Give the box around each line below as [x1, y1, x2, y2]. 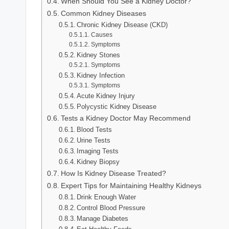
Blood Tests [77, 125, 112, 133]
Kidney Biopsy [77, 157, 120, 166]
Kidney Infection [77, 71, 125, 79]
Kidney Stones [77, 51, 121, 59]
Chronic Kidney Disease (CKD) [77, 20, 168, 29]
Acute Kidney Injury [77, 91, 135, 100]
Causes [90, 31, 112, 38]
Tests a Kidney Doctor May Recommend [60, 113, 191, 122]
